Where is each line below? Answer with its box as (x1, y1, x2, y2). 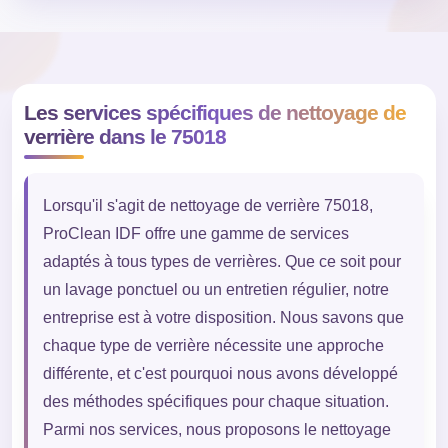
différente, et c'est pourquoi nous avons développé (42, 365, 398, 383)
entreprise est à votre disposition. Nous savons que (42, 309, 404, 327)
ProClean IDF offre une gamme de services (42, 225, 349, 243)
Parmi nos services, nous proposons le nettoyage (42, 421, 391, 439)
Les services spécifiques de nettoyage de (23, 101, 406, 125)
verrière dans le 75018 (23, 125, 226, 149)
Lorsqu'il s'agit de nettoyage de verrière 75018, (42, 197, 373, 215)
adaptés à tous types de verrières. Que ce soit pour (42, 253, 401, 271)
